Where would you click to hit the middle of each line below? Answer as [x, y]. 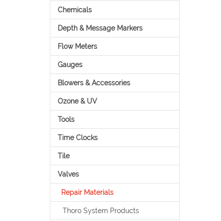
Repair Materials [87, 192]
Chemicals [74, 10]
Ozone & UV [77, 101]
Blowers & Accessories [94, 83]
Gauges [70, 65]
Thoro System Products [101, 211]
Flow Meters [77, 46]
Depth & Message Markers [100, 28]
